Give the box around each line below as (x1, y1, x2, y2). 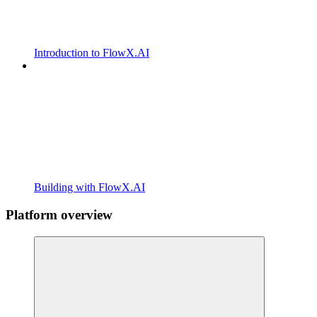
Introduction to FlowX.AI (34, 47, 149, 59)
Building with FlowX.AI (34, 181, 145, 194)
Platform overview (6, 207, 113, 222)
